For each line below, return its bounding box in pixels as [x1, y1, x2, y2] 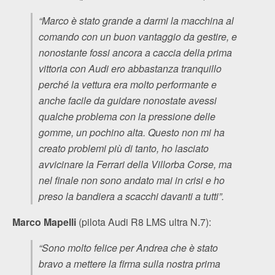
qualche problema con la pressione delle [39, 109, 215, 123]
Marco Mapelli [12, 214, 79, 229]
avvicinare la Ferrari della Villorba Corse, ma [39, 157, 232, 171]
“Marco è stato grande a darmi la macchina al [39, 13, 234, 28]
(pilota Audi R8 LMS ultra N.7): [79, 214, 214, 229]
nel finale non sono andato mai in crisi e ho [39, 172, 225, 187]
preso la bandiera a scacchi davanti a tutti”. [39, 188, 224, 203]
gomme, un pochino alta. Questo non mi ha [39, 125, 225, 139]
